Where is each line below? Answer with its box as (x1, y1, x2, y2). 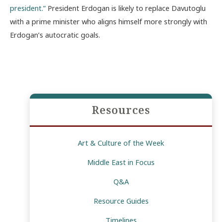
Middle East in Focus (87, 157, 155, 167)
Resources (92, 103, 150, 117)
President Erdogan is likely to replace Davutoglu (46, 2, 206, 13)
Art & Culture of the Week (78, 138, 164, 148)
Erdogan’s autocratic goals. (10, 29, 100, 40)
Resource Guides (93, 196, 149, 206)
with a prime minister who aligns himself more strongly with (10, 16, 207, 26)
